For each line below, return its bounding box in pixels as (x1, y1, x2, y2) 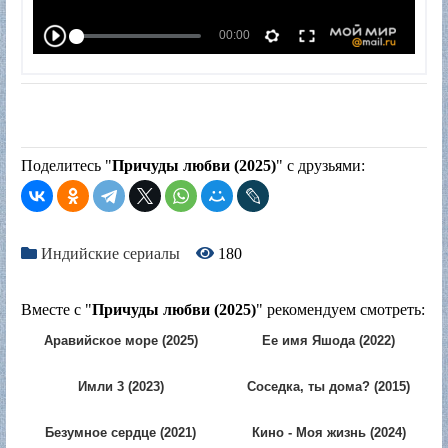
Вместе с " (21, 301, 92, 319)
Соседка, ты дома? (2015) (247, 379, 410, 395)
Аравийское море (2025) (43, 333, 198, 349)
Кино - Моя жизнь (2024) (251, 425, 406, 441)
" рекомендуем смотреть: (256, 301, 425, 319)
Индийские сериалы (41, 245, 180, 263)
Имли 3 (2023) (77, 379, 164, 395)
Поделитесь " (21, 157, 112, 175)
